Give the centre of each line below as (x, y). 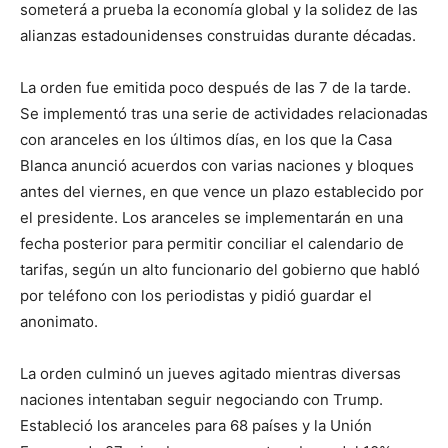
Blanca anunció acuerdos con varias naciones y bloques (217, 166)
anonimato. (59, 322)
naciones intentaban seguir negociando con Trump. (201, 400)
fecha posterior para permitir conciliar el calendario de (212, 244)
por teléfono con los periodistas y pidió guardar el (196, 296)
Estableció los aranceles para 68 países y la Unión (196, 426)
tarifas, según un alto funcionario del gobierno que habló (220, 270)
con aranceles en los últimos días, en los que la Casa (206, 140)
